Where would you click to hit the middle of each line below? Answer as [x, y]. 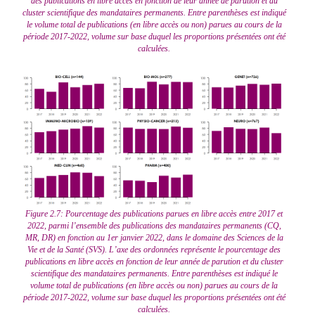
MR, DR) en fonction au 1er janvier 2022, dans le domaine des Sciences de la [154, 237]
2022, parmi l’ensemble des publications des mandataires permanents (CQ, [154, 225]
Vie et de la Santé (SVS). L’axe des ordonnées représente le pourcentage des [154, 249]
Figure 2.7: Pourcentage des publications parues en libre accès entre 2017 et [154, 213]
